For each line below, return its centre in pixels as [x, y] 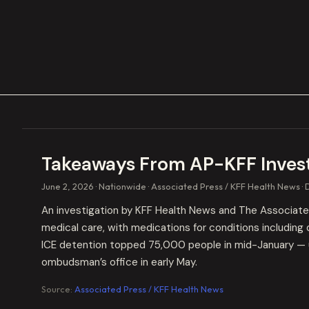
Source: [58, 289]
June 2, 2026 [68, 186]
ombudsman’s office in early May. [119, 262]
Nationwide [122, 186]
